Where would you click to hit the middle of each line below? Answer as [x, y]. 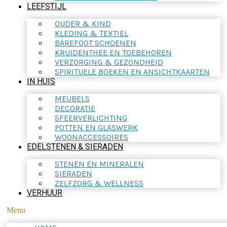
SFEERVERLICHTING [91, 118]
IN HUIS [41, 81]
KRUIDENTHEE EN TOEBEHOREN [113, 52]
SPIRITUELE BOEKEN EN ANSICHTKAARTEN [132, 72]
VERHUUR [45, 193]
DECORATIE [75, 108]
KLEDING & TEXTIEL [91, 33]
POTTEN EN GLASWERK [96, 127]
